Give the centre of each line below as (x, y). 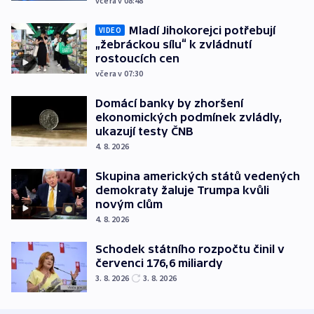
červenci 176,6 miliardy (159, 263)
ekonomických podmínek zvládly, (189, 117)
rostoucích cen (137, 59)
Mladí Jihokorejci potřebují (202, 30)
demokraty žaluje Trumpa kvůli (182, 190)
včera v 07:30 (120, 74)
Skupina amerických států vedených (198, 176)
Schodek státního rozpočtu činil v (190, 249)
